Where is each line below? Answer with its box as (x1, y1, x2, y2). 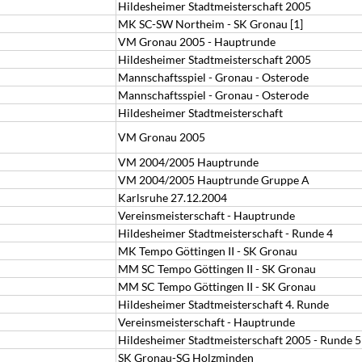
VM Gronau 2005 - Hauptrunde (118, 35, 276, 48)
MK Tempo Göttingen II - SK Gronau (118, 244, 297, 258)
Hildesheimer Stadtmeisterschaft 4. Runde (118, 297, 329, 311)
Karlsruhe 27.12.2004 (118, 191, 227, 204)
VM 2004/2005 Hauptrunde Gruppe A (118, 173, 309, 187)
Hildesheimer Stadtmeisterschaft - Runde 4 (118, 226, 333, 240)
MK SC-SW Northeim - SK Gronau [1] (118, 17, 303, 31)
